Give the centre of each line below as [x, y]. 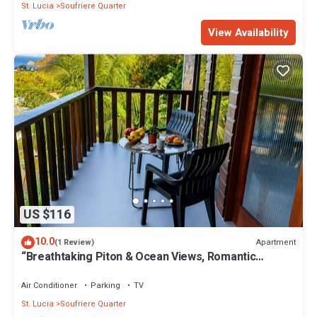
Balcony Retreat [63, 270]
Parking [105, 286]
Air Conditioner [49, 286]
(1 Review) [74, 243]
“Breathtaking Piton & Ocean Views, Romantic [139, 257]
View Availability [248, 33]
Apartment [276, 242]
